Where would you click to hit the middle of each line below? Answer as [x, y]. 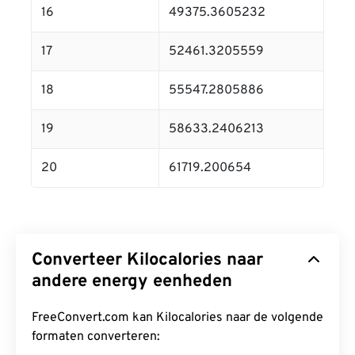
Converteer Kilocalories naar [147, 260]
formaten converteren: [96, 337]
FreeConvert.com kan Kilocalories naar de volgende [177, 318]
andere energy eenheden [132, 282]
